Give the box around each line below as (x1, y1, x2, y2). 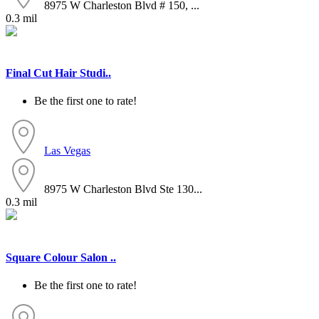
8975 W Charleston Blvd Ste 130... (44, 183, 202, 196)
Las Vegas (44, 145, 90, 157)
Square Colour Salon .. (6, 251, 116, 263)
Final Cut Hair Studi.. (6, 67, 111, 80)
